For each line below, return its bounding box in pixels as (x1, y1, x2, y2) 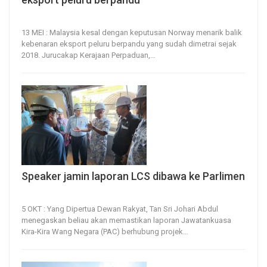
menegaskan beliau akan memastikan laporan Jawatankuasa (21, 216, 231, 225)
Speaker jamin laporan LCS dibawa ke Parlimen (21, 170, 245, 183)
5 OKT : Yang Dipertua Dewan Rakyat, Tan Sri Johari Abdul (21, 204, 218, 214)
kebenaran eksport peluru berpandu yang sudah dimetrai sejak (21, 39, 237, 48)
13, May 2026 (21, 13, 60, 21)
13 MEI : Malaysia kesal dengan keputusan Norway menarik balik (21, 27, 242, 37)
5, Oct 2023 (21, 190, 54, 198)
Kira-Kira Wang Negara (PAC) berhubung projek (21, 227, 183, 237)
